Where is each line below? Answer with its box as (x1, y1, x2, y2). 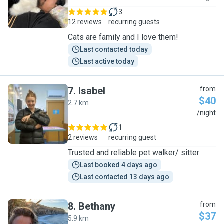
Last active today (80, 57, 134, 65)
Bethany (78, 200, 115, 212)
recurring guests (108, 18, 160, 26)
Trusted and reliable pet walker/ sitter (68, 148, 199, 157)
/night (197, 109, 216, 117)
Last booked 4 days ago (80, 161, 157, 169)
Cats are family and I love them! (68, 32, 178, 42)
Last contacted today (80, 45, 148, 53)
